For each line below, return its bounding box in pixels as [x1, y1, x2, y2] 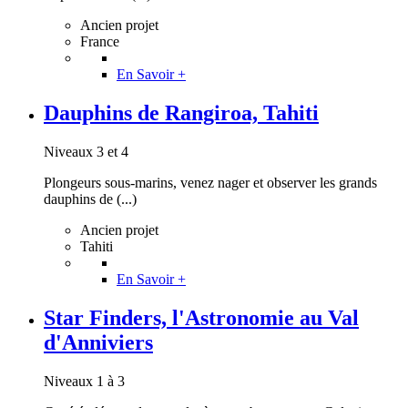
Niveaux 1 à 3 [44, 373, 125, 390]
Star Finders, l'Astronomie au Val [44, 306, 359, 331]
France [80, 34, 119, 50]
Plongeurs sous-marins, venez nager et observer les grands [44, 175, 377, 191]
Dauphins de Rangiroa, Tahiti [44, 101, 319, 126]
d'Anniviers [44, 331, 153, 355]
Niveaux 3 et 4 [44, 144, 128, 160]
